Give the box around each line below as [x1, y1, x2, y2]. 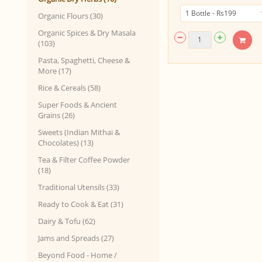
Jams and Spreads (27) [38, 233, 114, 243]
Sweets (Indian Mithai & [38, 127, 120, 137]
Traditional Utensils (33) [38, 182, 119, 192]
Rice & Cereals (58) [38, 82, 101, 93]
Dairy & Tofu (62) [38, 216, 95, 226]
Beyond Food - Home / [38, 250, 117, 260]
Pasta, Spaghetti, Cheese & [38, 55, 130, 65]
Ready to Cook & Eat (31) [38, 199, 123, 209]
